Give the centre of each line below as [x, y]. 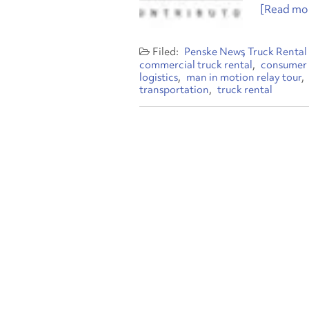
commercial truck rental [196, 65]
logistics [159, 77]
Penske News [215, 52]
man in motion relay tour [244, 77]
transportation [174, 90]
